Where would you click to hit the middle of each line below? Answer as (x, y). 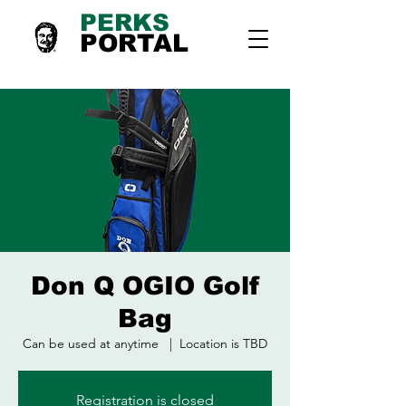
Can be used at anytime (92, 343)
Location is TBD (223, 343)
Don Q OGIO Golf (145, 286)
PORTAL (134, 43)
